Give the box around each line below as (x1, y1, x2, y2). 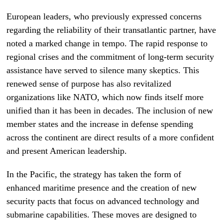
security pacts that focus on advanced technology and (6, 196, 200, 206)
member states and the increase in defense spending (6, 119, 194, 129)
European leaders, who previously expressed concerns (6, 11, 202, 21)
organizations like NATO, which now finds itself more (6, 92, 204, 102)
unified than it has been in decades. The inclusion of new (6, 106, 214, 115)
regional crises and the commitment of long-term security (6, 52, 215, 62)
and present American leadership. (6, 146, 127, 156)
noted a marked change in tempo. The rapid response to (6, 38, 208, 48)
